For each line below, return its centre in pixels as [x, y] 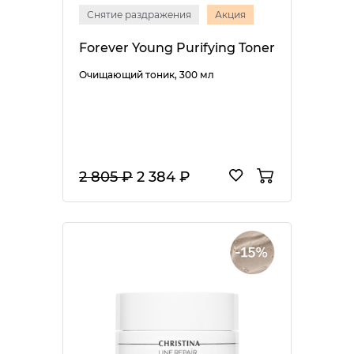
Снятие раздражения [139, 14]
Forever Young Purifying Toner [177, 47]
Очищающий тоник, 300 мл [147, 74]
